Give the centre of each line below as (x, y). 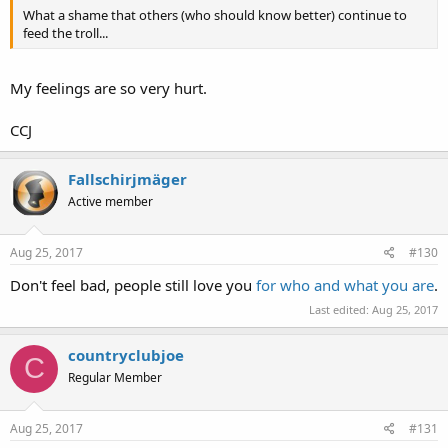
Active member (110, 201)
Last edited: (340, 309)
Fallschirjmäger (127, 178)
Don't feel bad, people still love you (133, 285)
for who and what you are (345, 285)
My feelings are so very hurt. (108, 87)
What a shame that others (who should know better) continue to (215, 15)
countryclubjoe (126, 354)
